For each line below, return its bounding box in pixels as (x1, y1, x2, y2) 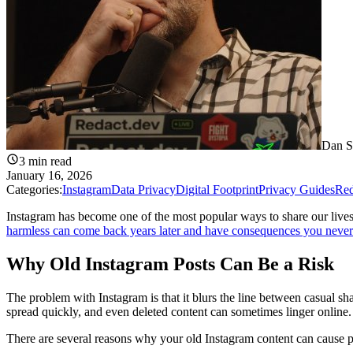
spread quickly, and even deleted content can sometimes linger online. (6, 305, 351, 319)
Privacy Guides (258, 183, 335, 197)
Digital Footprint (176, 183, 258, 197)
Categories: (6, 183, 62, 197)
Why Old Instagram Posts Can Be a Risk (6, 254, 334, 275)
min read (25, 154, 72, 169)
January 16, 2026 (6, 169, 92, 183)
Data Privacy (111, 183, 176, 197)
